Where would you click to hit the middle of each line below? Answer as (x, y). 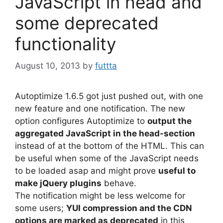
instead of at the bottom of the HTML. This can (110, 146)
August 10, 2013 (48, 66)
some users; (41, 208)
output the (169, 121)
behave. (119, 183)
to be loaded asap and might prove (87, 171)
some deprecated (87, 23)
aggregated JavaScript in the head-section (105, 134)
